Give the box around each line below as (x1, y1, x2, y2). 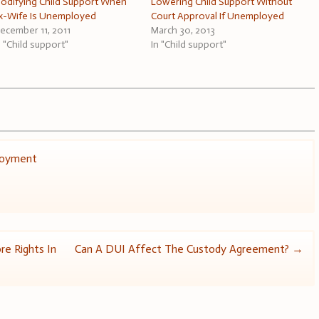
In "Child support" (151, 38, 227, 51)
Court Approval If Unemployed (151, 9, 285, 22)
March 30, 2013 (151, 23, 216, 36)
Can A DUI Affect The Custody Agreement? (74, 242, 292, 256)
